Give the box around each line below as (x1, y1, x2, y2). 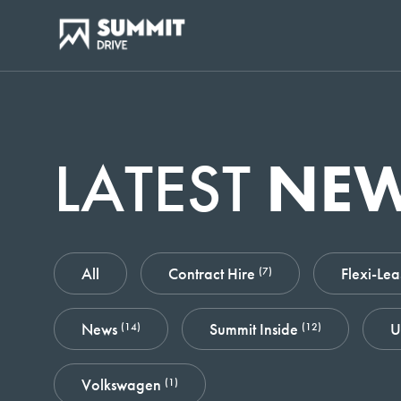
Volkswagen (81, 374, 165, 395)
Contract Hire (168, 263, 259, 284)
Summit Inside (209, 319, 302, 339)
